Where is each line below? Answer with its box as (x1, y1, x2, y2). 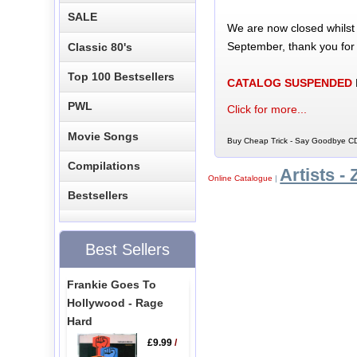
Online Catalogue (208, 174, 273, 183)
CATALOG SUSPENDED (226, 76, 352, 89)
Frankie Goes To (66, 277, 156, 291)
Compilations (68, 159, 141, 173)
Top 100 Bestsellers (68, 69, 175, 83)
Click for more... (226, 102, 307, 116)
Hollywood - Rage (66, 296, 163, 309)
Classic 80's (68, 40, 133, 53)
